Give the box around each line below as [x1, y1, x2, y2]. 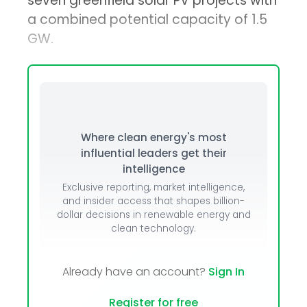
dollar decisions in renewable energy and [56, 208, 251, 222]
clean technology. [111, 222, 196, 236]
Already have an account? [62, 264, 208, 280]
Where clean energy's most [80, 130, 227, 145]
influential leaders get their [80, 146, 227, 161]
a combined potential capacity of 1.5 [27, 10, 268, 29]
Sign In [208, 264, 245, 280]
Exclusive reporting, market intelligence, [62, 181, 245, 195]
